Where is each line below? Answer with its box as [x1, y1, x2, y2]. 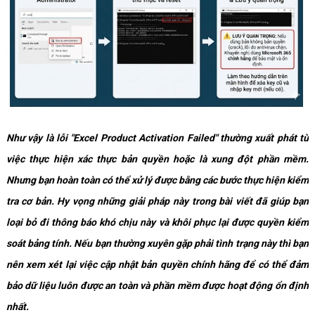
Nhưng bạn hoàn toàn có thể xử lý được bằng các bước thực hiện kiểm [6, 174, 309, 186]
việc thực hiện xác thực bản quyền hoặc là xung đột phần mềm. [6, 153, 309, 165]
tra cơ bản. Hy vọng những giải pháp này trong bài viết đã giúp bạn [6, 195, 309, 207]
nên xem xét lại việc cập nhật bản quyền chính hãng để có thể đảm [6, 258, 309, 270]
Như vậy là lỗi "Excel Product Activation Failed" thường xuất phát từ [6, 131, 309, 143]
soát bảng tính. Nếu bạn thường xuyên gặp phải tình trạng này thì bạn [6, 237, 309, 249]
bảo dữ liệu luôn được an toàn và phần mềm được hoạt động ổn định [6, 279, 309, 291]
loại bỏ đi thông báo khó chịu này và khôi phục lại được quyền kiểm [6, 216, 309, 228]
